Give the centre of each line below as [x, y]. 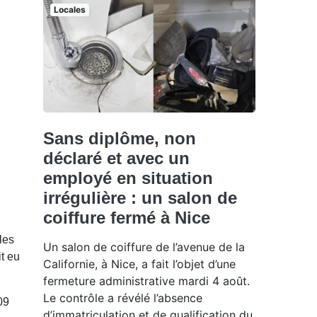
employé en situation [128, 178]
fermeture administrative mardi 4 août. [146, 281]
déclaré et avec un [116, 158]
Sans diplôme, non [120, 138]
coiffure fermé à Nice [127, 217]
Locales [69, 10]
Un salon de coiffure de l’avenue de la [144, 247]
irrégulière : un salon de [140, 197]
